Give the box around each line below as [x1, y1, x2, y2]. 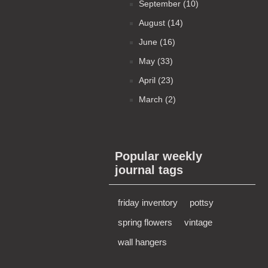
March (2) [139, 95, 176, 104]
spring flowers [118, 217, 172, 227]
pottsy [190, 197, 214, 208]
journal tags [115, 163, 183, 176]
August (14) [139, 18, 183, 28]
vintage [184, 217, 212, 227]
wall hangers [118, 237, 167, 247]
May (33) [139, 56, 173, 66]
